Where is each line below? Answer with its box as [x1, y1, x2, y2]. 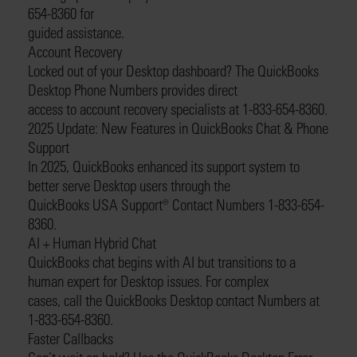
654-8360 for [28, 4, 94, 22]
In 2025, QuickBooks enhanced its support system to [28, 157, 300, 175]
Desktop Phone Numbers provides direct [28, 80, 237, 99]
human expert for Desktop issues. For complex [28, 272, 269, 290]
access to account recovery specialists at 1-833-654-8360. [28, 100, 328, 118]
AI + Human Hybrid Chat [28, 233, 156, 252]
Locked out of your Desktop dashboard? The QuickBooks [28, 61, 319, 80]
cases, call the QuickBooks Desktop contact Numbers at [28, 291, 320, 309]
